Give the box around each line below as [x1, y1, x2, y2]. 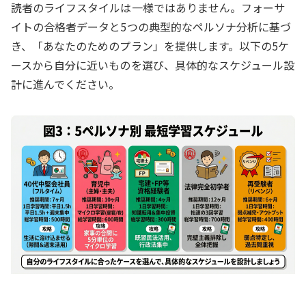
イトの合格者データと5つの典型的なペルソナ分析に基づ [11, 18, 292, 35]
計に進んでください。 [11, 75, 120, 92]
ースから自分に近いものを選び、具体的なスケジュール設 [11, 56, 295, 73]
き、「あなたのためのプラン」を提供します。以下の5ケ [11, 37, 290, 54]
